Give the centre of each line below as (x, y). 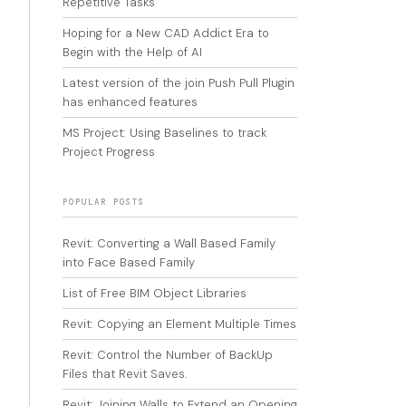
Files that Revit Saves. (125, 374)
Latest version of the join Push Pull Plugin (179, 83)
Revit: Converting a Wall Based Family (169, 243)
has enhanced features (130, 102)
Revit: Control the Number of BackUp (168, 355)
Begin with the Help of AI (132, 52)
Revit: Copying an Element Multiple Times (179, 324)
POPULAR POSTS (104, 202)
